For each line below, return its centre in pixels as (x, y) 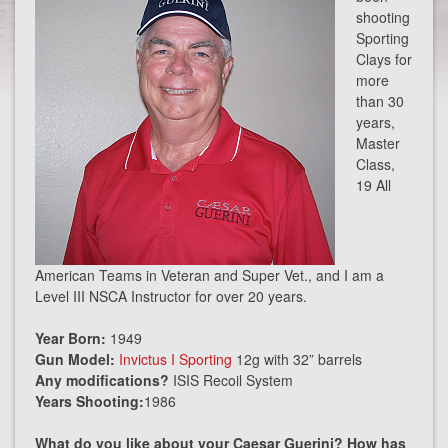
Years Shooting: (89, 401)
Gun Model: (75, 359)
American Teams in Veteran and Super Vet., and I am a (209, 275)
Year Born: (70, 338)
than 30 (380, 101)
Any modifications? (102, 380)
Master (378, 143)
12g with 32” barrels (297, 359)
